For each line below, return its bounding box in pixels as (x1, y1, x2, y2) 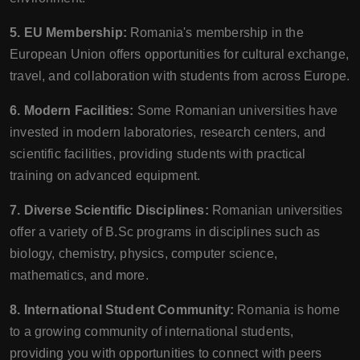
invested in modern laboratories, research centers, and (10, 125, 326, 139)
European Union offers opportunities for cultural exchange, (10, 47, 349, 61)
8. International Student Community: (10, 303, 234, 317)
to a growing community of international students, (10, 325, 294, 338)
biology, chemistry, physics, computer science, (10, 247, 277, 260)
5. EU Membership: (10, 26, 127, 39)
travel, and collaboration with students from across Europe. (10, 69, 350, 83)
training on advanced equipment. (10, 169, 201, 182)
